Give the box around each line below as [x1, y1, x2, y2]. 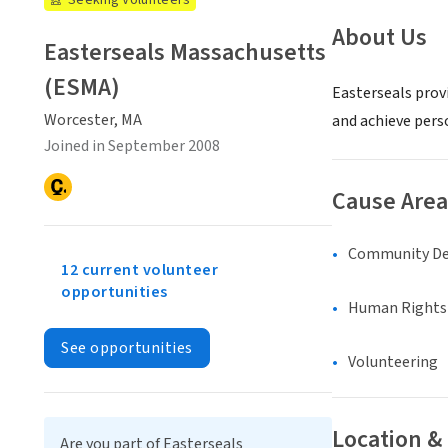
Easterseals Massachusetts [44, 35, 326, 70]
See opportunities [61, 337, 193, 359]
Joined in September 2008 [44, 135, 220, 157]
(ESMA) [44, 70, 120, 105]
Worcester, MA [44, 109, 142, 131]
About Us [332, 20, 427, 56]
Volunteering [348, 351, 438, 374]
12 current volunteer [61, 259, 218, 281]
